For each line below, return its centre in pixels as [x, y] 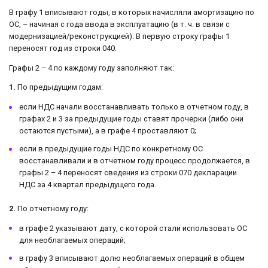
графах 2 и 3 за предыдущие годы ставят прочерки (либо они [131, 119]
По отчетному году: [52, 209]
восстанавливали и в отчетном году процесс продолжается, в [135, 161]
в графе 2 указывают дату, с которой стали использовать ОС [133, 229]
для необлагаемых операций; [72, 240]
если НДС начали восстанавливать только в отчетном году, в [134, 107]
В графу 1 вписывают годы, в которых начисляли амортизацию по [132, 12]
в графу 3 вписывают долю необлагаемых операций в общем [132, 258]
